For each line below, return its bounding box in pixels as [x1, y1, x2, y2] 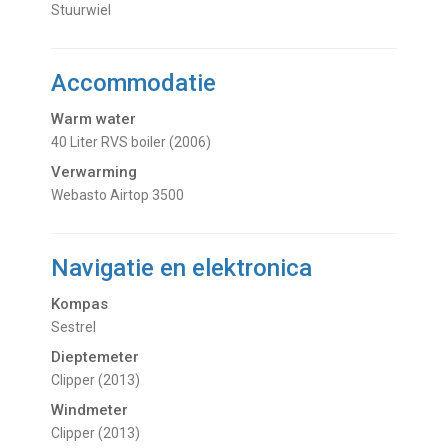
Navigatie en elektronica [51, 254, 313, 283]
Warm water [51, 110, 137, 129]
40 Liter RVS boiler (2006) [59, 134, 212, 151]
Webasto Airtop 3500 [63, 187, 185, 204]
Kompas [51, 295, 109, 314]
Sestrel [60, 319, 97, 336]
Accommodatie [51, 69, 217, 98]
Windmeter [51, 401, 129, 420]
